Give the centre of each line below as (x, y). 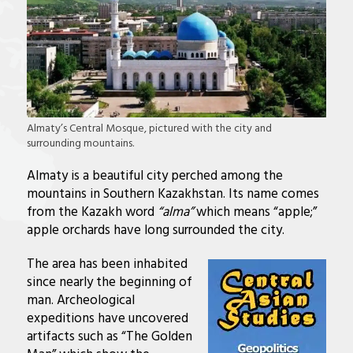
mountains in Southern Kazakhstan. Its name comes (173, 194)
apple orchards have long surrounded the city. (155, 230)
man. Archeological (80, 300)
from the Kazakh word (92, 212)
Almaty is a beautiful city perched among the (154, 176)
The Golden (159, 336)
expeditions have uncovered (107, 318)
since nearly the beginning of (109, 282)
